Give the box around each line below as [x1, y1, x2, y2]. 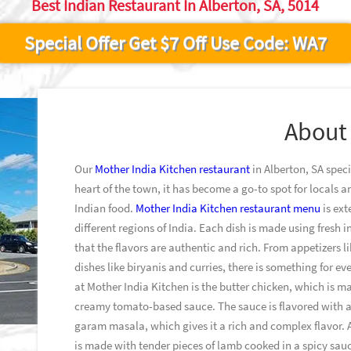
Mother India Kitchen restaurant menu [136, 201, 321, 216]
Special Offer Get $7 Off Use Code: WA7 [24, 32, 327, 57]
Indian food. [74, 201, 136, 216]
